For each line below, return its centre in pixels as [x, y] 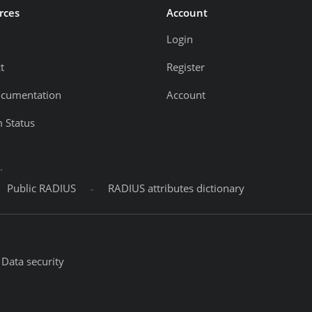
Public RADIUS [41, 189]
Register [186, 68]
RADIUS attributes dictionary [176, 189]
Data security [33, 262]
